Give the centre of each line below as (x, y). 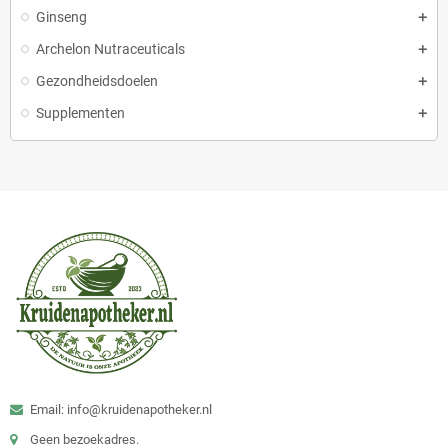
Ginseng (61, 17)
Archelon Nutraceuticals (110, 49)
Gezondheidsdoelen (97, 81)
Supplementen (80, 113)
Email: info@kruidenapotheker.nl (121, 409)
